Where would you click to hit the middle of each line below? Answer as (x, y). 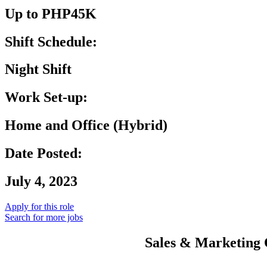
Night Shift (38, 69)
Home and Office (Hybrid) (86, 125)
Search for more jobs (44, 217)
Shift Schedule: (51, 41)
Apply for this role (39, 206)
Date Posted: (44, 153)
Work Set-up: (46, 97)
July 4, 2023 (41, 181)
